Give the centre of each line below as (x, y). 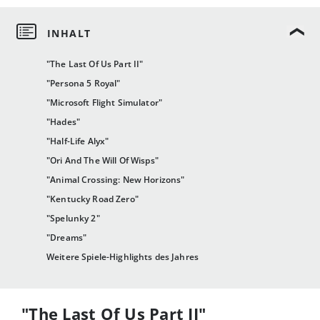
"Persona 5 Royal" (84, 84)
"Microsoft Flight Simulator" (104, 103)
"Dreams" (67, 238)
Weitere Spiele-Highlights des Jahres (123, 257)
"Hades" (63, 122)
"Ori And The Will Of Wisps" (102, 161)
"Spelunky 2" (73, 219)
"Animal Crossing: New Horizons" (116, 180)
